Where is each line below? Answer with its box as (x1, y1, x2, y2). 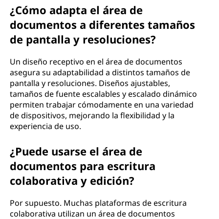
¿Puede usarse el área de (10, 144, 142, 158)
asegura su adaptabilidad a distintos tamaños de (10, 67, 190, 78)
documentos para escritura (10, 158, 155, 173)
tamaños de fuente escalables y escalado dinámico (10, 88, 197, 99)
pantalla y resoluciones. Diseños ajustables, (10, 78, 170, 88)
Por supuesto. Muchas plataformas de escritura (10, 197, 187, 208)
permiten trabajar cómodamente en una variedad (10, 99, 194, 110)
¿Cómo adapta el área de (10, 2, 143, 17)
